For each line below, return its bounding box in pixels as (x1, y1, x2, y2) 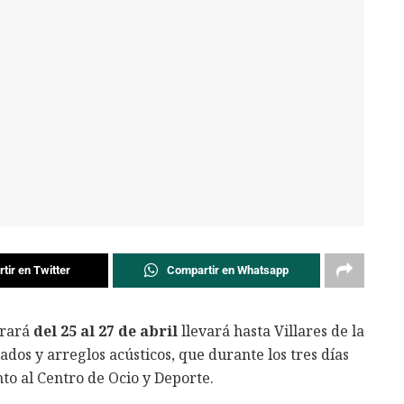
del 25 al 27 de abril (33, 321, 178, 342)
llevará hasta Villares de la (178, 321, 364, 342)
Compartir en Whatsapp (166, 263, 289, 278)
